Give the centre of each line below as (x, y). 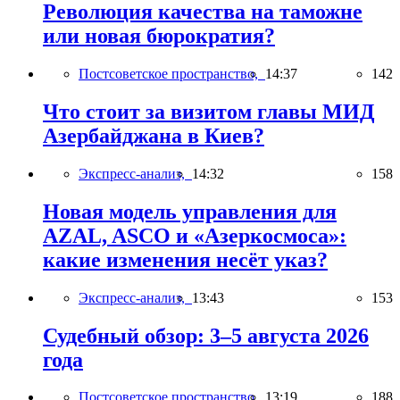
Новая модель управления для (190, 211)
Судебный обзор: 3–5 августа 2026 (206, 335)
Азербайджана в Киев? (154, 135)
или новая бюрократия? (159, 36)
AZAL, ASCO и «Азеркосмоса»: (195, 235)
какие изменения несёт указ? (185, 259)
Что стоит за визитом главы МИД (209, 111)
